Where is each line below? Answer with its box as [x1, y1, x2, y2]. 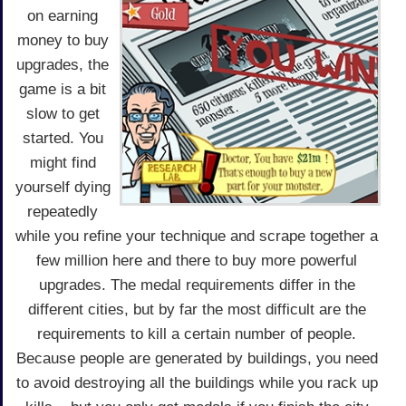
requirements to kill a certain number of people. [37, 325, 356, 343]
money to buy [16, 32, 109, 50]
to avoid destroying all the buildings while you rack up [15, 374, 378, 392]
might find [29, 154, 96, 172]
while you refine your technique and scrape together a [15, 227, 378, 246]
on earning [27, 7, 98, 25]
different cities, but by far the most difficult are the [27, 301, 366, 319]
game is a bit [19, 81, 106, 99]
